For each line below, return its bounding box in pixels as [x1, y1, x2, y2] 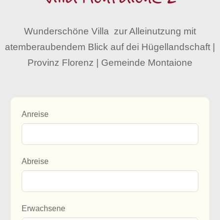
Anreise [21, 110, 49, 119]
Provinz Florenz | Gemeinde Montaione [27, 57, 192, 68]
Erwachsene [21, 204, 65, 213]
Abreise [21, 157, 49, 166]
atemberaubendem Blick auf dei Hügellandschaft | [5, 42, 215, 52]
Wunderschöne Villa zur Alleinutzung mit [24, 26, 196, 36]
